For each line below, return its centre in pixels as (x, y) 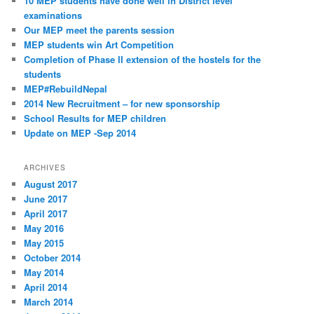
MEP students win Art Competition (99, 44)
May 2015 (44, 243)
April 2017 (46, 214)
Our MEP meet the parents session (100, 29)
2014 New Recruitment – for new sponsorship (122, 103)
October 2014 (53, 258)
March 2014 (49, 302)
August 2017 (51, 184)
